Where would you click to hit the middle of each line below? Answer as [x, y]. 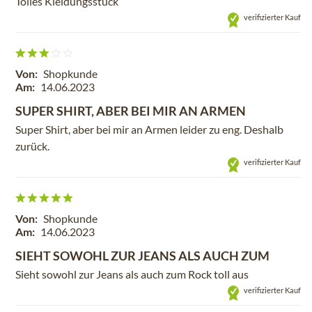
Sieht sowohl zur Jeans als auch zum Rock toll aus [132, 274]
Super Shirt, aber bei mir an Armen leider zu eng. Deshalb [149, 129]
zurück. [32, 146]
